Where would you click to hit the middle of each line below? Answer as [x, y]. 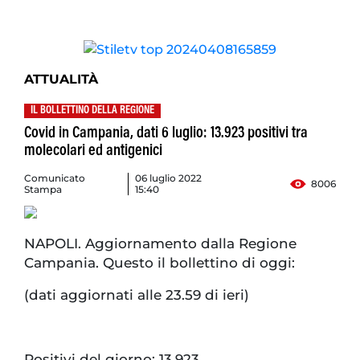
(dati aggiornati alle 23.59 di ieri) [137, 295]
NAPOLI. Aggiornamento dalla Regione [160, 244]
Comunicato [55, 178]
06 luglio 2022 [168, 178]
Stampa [43, 190]
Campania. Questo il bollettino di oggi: [160, 263]
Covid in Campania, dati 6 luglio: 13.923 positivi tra [166, 134]
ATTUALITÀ [61, 80]
